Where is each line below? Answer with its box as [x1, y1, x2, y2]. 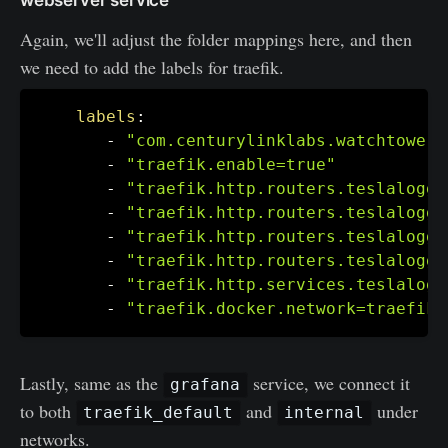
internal [284, 403, 365, 423]
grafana [170, 375, 241, 395]
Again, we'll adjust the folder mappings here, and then [20, 26, 412, 51]
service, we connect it [247, 370, 410, 395]
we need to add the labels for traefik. [20, 54, 284, 79]
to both [20, 398, 76, 423]
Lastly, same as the [20, 370, 163, 395]
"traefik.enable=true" [126, 154, 336, 174]
